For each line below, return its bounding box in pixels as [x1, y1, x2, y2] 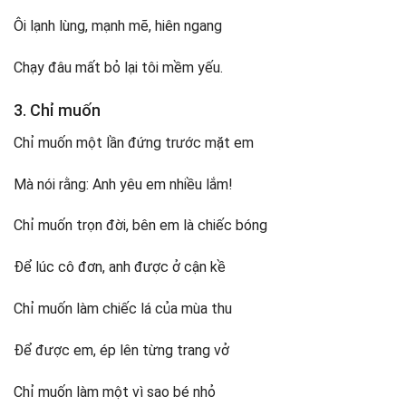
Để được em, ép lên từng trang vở [14, 341, 229, 359]
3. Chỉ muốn [14, 100, 101, 120]
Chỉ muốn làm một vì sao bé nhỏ [14, 382, 216, 401]
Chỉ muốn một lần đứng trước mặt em [14, 133, 254, 151]
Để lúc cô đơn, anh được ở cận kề [14, 258, 226, 276]
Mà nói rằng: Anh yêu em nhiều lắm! [14, 175, 233, 193]
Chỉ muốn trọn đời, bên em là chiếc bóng [14, 217, 267, 235]
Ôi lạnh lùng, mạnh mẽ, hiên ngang [14, 17, 222, 35]
